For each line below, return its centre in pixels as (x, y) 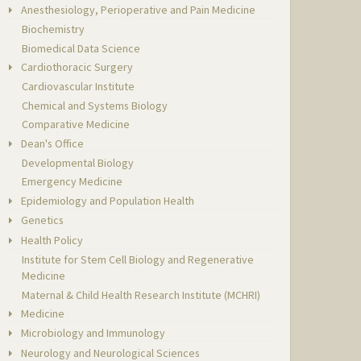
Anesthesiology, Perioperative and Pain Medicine (137, 9)
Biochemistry (54, 29)
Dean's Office (52, 143)
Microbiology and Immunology (92, 333)
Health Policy (51, 240)
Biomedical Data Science (81, 48)
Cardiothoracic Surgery (76, 66)
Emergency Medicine (73, 182)
